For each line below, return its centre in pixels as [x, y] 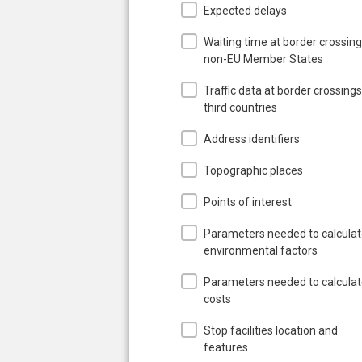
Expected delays [245, 10]
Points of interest [248, 202]
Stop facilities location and [271, 330]
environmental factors [261, 250]
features [226, 347]
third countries [240, 107]
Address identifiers [252, 139]
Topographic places [253, 170]
